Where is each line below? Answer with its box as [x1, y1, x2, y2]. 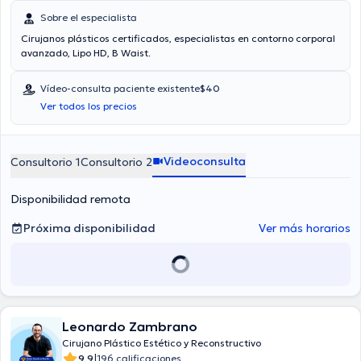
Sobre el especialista [40, 11, 137, 23]
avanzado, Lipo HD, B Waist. [21, 47, 151, 59]
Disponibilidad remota [10, 192, 131, 206]
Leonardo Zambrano [62, 318, 197, 334]
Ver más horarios [259, 221, 351, 235]
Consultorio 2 [81, 155, 152, 169]
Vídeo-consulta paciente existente [40, 82, 200, 94]
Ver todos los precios [40, 100, 137, 112]
